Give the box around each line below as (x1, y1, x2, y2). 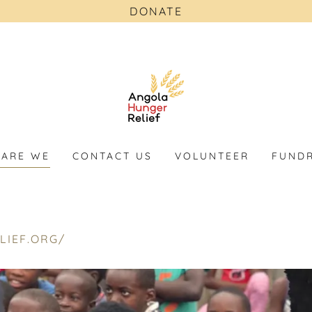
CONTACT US (72, 150, 153, 162)
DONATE (130, 4, 182, 18)
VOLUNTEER (175, 150, 249, 162)
